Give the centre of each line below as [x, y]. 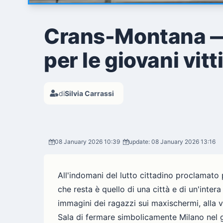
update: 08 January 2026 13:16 [172, 141]
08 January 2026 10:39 [87, 141]
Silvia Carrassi [89, 93]
